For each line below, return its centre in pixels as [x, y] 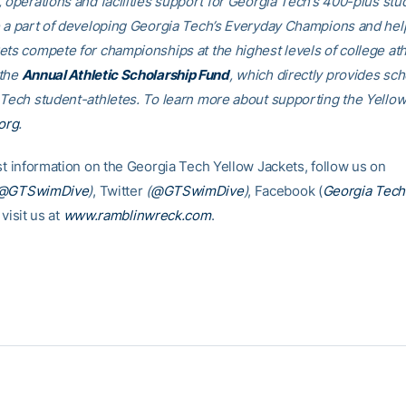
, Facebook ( [285, 191]
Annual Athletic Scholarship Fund [125, 75]
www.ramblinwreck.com [137, 215]
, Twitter [120, 191]
